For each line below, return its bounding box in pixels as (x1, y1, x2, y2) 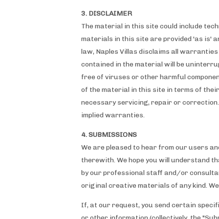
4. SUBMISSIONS (81, 131, 137, 139)
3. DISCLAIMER (81, 9, 132, 18)
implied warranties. (81, 111, 145, 119)
